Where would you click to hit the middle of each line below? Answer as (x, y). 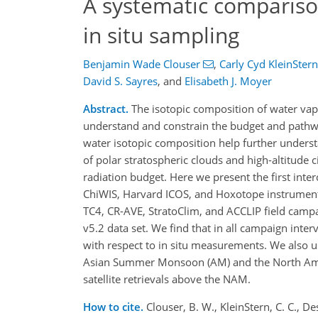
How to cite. (115, 307)
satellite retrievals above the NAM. (167, 279)
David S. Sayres (120, 81)
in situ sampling (161, 35)
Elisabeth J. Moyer (228, 81)
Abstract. (106, 109)
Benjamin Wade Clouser (142, 64)
